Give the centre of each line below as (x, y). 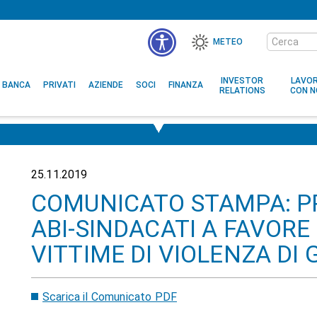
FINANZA (186, 85)
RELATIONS (242, 91)
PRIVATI (59, 85)
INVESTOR (242, 81)
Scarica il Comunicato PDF (110, 297)
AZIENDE (106, 85)
